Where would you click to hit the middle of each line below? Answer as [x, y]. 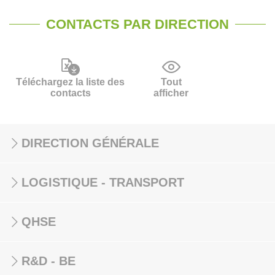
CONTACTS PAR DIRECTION [137, 24]
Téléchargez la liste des [70, 82]
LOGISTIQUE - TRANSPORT [103, 182]
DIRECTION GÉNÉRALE [90, 143]
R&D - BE [48, 261]
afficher [171, 93]
